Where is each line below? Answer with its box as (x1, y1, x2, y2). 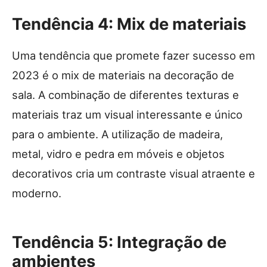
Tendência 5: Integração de (12, 232, 226, 252)
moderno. (12, 186, 61, 200)
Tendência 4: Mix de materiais (12, 14, 246, 34)
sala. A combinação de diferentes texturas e (12, 88, 239, 101)
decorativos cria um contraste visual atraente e (12, 166, 255, 180)
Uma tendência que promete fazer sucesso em (12, 48, 255, 62)
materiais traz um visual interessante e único (12, 107, 243, 121)
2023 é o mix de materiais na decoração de (12, 68, 234, 82)
